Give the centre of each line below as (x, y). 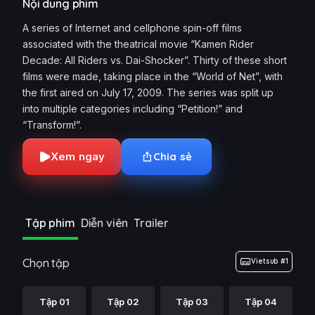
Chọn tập (46, 263)
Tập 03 (192, 302)
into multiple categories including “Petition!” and (133, 109)
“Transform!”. (52, 125)
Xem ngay (78, 156)
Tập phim (50, 223)
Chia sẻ (172, 156)
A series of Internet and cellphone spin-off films (132, 28)
